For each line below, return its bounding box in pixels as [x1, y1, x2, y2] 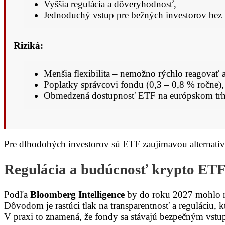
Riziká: [14, 40, 43, 51]
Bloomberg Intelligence [30, 189, 125, 200]
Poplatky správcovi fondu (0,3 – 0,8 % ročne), [44, 79, 224, 90]
